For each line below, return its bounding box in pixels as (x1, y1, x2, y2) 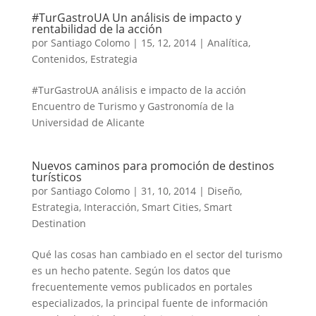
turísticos (31, 169, 82, 185)
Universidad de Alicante (31, 116, 145, 129)
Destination (31, 217, 86, 230)
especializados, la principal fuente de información (31, 296, 268, 310)
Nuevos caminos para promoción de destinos (31, 158, 274, 174)
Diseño (207, 184, 240, 197)
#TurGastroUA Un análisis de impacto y (31, 10, 241, 25)
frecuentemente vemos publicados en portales (31, 280, 253, 293)
